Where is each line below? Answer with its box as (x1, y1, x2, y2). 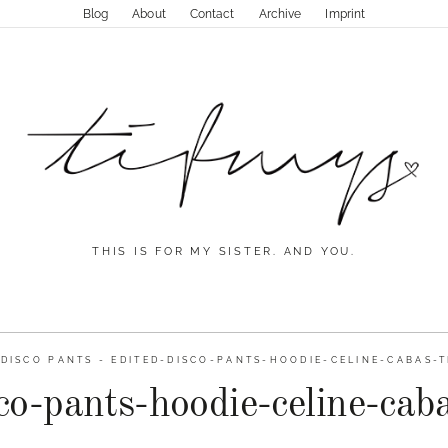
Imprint (325, 7, 366, 21)
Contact (189, 7, 235, 21)
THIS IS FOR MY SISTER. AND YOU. (92, 245, 356, 259)
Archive (258, 7, 302, 21)
